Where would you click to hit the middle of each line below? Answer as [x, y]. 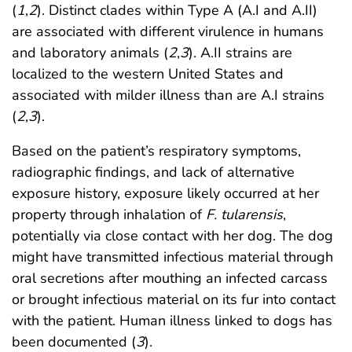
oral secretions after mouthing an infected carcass [170, 278]
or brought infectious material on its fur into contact [174, 299]
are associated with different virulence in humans [168, 31]
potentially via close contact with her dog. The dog [172, 235]
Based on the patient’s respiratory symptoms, [156, 150]
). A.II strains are [240, 52]
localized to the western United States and [148, 73]
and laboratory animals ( [90, 52]
